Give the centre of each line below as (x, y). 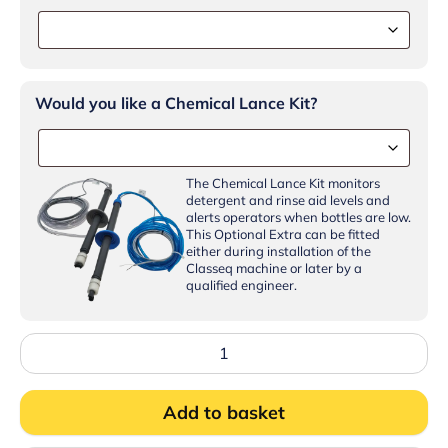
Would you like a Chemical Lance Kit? (176, 103)
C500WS (50, 359)
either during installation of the (279, 251)
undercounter (62, 431)
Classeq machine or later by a (274, 268)
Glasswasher (61, 377)
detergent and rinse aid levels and (288, 200)
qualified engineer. (242, 285)
